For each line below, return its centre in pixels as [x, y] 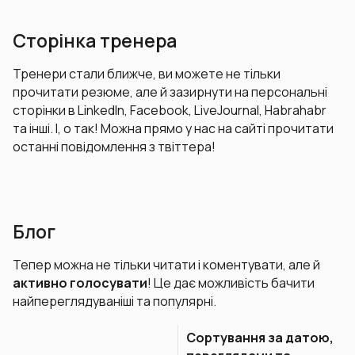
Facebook [159, 110]
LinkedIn [101, 110]
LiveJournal [227, 110]
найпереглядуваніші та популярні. [115, 301]
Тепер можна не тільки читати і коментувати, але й [166, 265]
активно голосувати [80, 283]
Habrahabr [296, 110]
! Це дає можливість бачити [231, 283]
